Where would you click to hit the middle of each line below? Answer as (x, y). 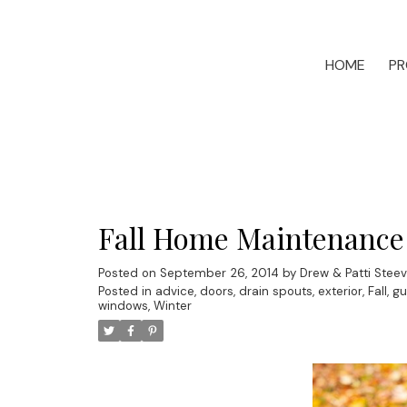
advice (174, 291)
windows (123, 305)
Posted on (129, 273)
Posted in (124, 291)
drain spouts (275, 291)
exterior (340, 291)
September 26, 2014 (219, 273)
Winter (172, 305)
